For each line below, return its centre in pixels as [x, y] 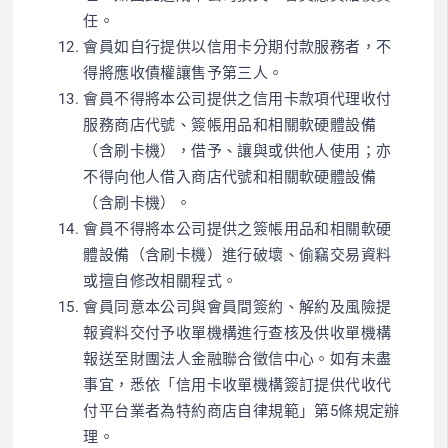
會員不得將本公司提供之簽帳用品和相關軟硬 [237, 228]
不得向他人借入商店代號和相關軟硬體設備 [230, 176]
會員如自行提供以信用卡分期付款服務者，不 [237, 46]
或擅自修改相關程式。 [160, 280]
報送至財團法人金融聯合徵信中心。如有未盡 [237, 358]
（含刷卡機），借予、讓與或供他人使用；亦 [237, 150]
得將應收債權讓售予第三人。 [183, 72]
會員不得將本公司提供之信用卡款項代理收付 [237, 98]
